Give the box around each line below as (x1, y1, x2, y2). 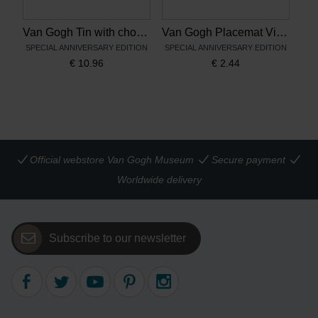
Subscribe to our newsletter (49, 232, 186, 245)
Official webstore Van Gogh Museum (30, 154, 194, 166)
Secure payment (211, 154, 285, 166)
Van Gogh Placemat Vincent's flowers (276, 26, 287, 39)
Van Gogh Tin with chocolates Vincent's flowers (136, 26, 148, 39)
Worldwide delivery (116, 174, 202, 186)
